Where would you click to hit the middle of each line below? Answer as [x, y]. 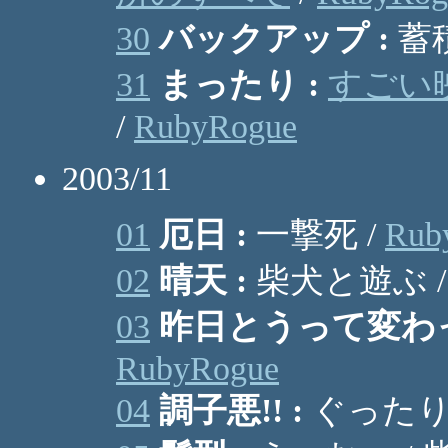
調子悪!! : [231, 410]
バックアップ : [274, 38]
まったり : [239, 84]
